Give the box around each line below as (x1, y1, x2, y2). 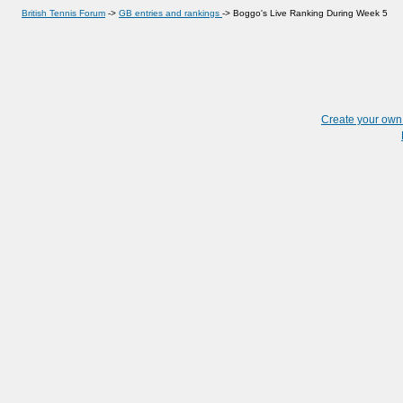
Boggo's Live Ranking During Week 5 (233, 8, 388, 18)
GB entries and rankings (119, 8, 222, 18)
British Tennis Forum (22, 8, 105, 18)
